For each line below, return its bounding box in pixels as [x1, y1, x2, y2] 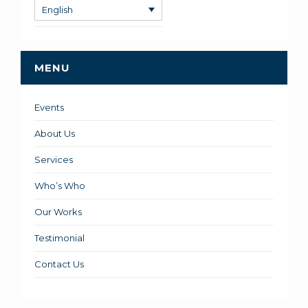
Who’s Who [34, 179, 85, 191]
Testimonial [34, 232, 85, 243]
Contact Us [34, 258, 84, 269]
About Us [34, 127, 75, 139]
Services [34, 153, 73, 165]
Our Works [34, 206, 82, 217]
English [42, 3, 73, 15]
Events [34, 101, 64, 113]
